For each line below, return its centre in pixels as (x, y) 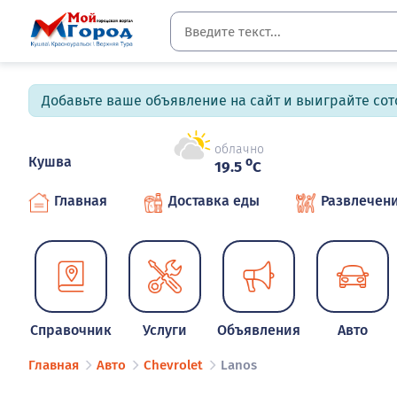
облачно (239, 150)
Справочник (71, 330)
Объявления (259, 330)
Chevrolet (173, 366)
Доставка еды (214, 201)
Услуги (165, 330)
